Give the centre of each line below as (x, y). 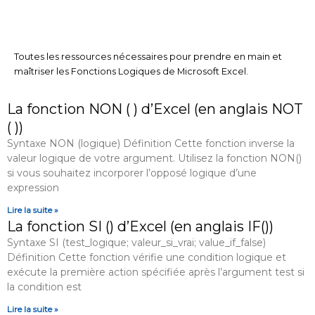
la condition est (44, 287)
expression (33, 188)
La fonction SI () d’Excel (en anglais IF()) (140, 227)
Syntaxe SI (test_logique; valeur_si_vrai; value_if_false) (136, 243)
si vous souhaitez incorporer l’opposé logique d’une (132, 173)
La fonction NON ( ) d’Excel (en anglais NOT (155, 109)
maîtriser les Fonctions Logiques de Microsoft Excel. (131, 71)
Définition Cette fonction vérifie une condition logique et (147, 258)
